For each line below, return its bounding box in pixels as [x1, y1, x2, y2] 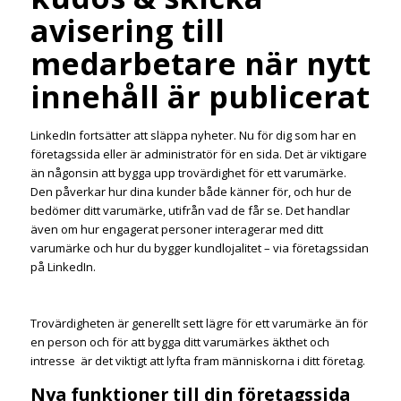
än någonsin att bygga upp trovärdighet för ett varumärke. [30, 165, 346, 182]
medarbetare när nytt [30, 43, 371, 85]
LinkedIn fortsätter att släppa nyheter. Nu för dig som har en [30, 127, 356, 144]
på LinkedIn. [30, 259, 96, 276]
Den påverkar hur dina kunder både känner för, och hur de [30, 183, 352, 200]
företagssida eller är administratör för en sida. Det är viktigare [30, 146, 367, 163]
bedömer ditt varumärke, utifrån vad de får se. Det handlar [30, 202, 350, 219]
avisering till [30, 10, 225, 52]
